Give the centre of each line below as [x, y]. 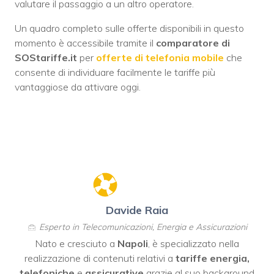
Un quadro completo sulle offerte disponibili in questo [129, 28]
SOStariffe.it [46, 58]
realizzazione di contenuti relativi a [100, 258]
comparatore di [193, 43]
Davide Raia [137, 210]
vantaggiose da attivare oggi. [78, 87]
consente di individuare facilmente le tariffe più [115, 72]
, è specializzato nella [194, 244]
